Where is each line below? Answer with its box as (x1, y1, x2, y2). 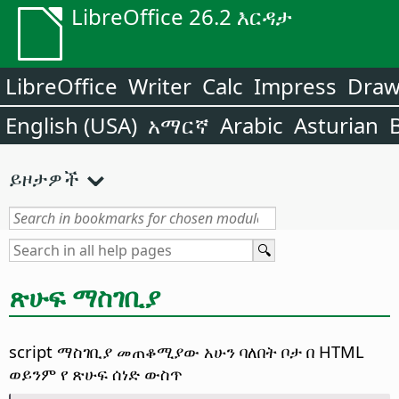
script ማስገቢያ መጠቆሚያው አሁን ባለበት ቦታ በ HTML (9, 340, 364, 363)
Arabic (220, 110, 283, 140)
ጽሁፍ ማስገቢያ (9, 279, 160, 315)
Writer (128, 71, 191, 101)
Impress (254, 71, 337, 101)
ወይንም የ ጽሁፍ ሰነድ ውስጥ (9, 362, 183, 386)
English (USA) (5, 110, 137, 140)
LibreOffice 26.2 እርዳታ (71, 2, 292, 31)
